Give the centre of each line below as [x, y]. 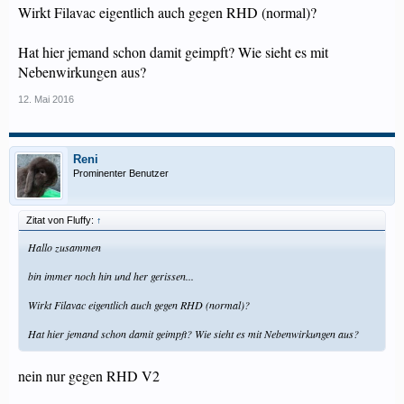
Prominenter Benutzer [121, 173]
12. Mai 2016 [46, 99]
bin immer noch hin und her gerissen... [111, 276]
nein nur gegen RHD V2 [89, 376]
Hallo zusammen [64, 247]
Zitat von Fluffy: [61, 220]
